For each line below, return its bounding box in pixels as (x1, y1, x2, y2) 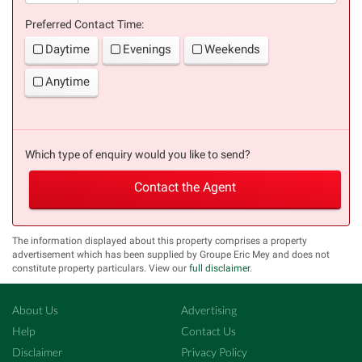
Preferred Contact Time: (25, 17, 144, 31)
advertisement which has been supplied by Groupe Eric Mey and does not (12, 248, 330, 260)
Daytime (45, 41, 90, 57)
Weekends (204, 41, 260, 57)
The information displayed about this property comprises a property (12, 234, 307, 246)
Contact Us (181, 324, 236, 338)
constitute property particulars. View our (12, 262, 189, 274)
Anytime (45, 74, 90, 89)
